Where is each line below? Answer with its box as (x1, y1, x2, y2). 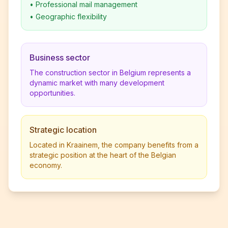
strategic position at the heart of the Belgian (30, 151, 176, 159)
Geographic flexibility (36, 12, 107, 21)
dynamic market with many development (30, 78, 164, 87)
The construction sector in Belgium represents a (30, 68, 191, 77)
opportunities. (30, 89, 75, 97)
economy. (30, 161, 62, 169)
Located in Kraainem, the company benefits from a (30, 140, 198, 149)
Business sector (30, 52, 90, 63)
